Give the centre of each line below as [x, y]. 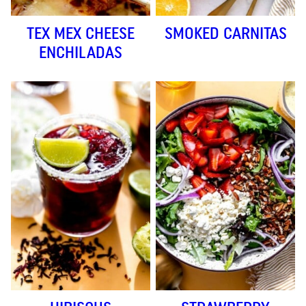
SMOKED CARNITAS [225, 33]
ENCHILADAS [81, 52]
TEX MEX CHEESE [81, 33]
